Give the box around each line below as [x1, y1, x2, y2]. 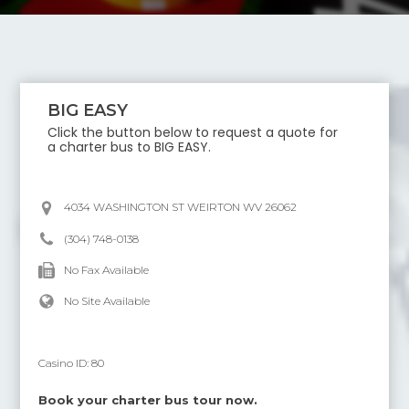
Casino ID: [38, 356, 92, 370]
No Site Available [64, 294, 151, 308]
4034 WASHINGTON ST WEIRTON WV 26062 [64, 200, 298, 214]
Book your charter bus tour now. [38, 393, 258, 407]
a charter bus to [47, 138, 155, 156]
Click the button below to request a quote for [47, 123, 339, 142]
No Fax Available [64, 263, 150, 277]
